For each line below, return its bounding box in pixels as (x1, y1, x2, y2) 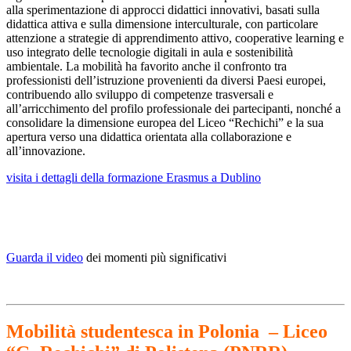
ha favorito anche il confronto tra (125, 60, 287, 74)
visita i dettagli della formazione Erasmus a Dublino (6, 171, 261, 185)
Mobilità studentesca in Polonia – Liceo (6, 321, 327, 342)
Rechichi (234, 116, 278, 130)
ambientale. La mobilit (6, 60, 117, 74)
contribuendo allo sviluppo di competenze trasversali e (6, 88, 273, 102)
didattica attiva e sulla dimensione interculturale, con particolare (6, 17, 318, 31)
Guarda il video (6, 251, 83, 265)
